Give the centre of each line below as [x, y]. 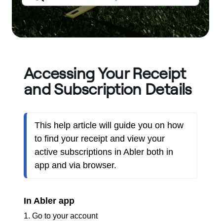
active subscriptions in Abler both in [104, 152]
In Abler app [49, 201]
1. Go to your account [62, 216]
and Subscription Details [108, 89]
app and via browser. [75, 165]
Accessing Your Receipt [105, 73]
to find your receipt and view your [100, 139]
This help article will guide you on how [109, 125]
